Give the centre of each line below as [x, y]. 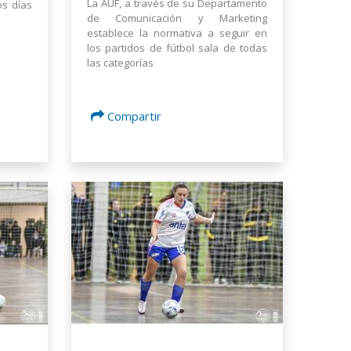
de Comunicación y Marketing [177, 18]
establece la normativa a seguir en [177, 33]
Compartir [134, 116]
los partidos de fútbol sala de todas [177, 48]
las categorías [120, 63]
